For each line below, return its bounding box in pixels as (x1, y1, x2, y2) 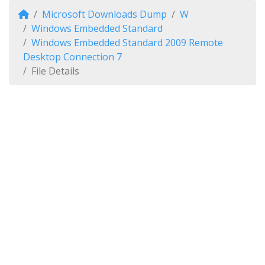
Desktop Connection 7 (23, 50, 122, 63)
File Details (31, 64, 79, 77)
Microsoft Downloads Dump (42, 8, 167, 21)
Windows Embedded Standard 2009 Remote (31, 36, 223, 49)
